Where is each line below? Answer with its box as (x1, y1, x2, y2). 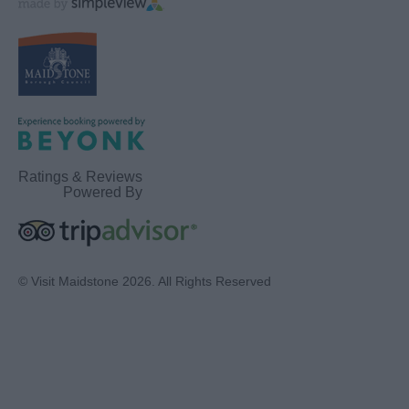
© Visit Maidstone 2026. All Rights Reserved (18, 273, 271, 288)
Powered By (63, 184, 142, 200)
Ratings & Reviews (18, 168, 142, 184)
